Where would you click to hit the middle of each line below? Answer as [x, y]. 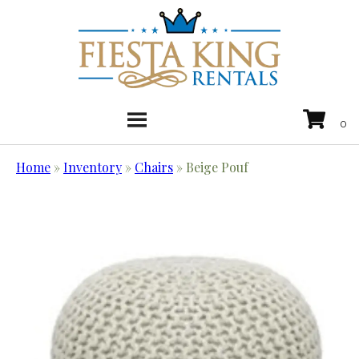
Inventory [93, 167]
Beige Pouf [217, 167]
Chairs [154, 167]
